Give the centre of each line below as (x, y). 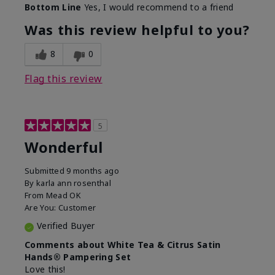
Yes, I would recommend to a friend (157, 7)
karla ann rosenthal (74, 183)
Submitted (46, 171)
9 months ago (93, 171)
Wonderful (64, 148)
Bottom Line (53, 7)
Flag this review (64, 79)
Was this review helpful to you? (137, 30)
